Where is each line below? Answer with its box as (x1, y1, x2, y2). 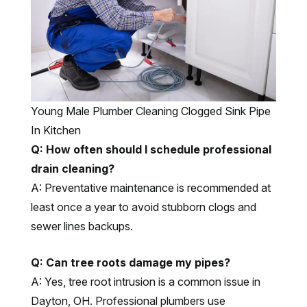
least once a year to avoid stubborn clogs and (30, 200, 256, 214)
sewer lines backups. (30, 219, 133, 234)
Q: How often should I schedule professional (30, 143, 271, 157)
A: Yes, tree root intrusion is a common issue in (30, 275, 260, 289)
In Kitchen (30, 123, 81, 138)
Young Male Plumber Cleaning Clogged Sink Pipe (30, 104, 271, 119)
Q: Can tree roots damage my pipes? (30, 256, 230, 270)
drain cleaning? (30, 162, 114, 176)
